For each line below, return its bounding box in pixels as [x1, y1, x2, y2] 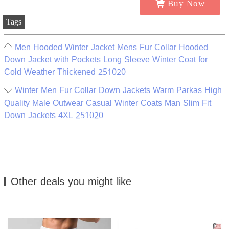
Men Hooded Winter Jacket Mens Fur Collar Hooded [14, 39, 208, 56]
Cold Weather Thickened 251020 [4, 64, 126, 80]
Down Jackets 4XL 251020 [4, 107, 103, 123]
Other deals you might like [10, 171, 131, 191]
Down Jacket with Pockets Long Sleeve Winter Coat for [4, 52, 208, 68]
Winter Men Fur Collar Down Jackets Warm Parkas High [14, 82, 222, 99]
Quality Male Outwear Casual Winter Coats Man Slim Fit [4, 95, 211, 111]
